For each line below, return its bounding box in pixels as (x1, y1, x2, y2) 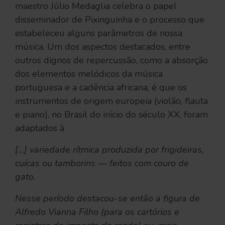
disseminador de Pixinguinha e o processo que (15, 13, 204, 26)
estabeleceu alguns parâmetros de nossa (15, 27, 182, 39)
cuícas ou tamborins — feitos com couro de (15, 157, 189, 169)
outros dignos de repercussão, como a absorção (15, 54, 208, 66)
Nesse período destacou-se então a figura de (15, 192, 200, 204)
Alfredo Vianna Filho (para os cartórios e (15, 205, 179, 218)
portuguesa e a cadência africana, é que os (15, 81, 187, 93)
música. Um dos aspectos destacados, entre (15, 40, 190, 53)
